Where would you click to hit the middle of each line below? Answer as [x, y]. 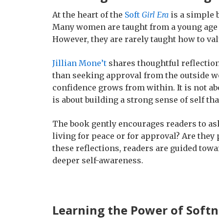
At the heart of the [88, 15]
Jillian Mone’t [79, 63]
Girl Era [154, 15]
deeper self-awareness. [98, 160]
